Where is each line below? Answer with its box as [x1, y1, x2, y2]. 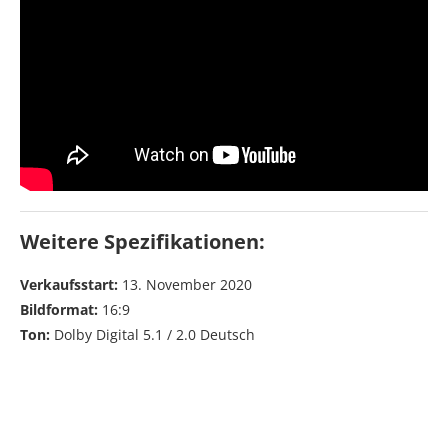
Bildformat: [20, 300, 98, 320]
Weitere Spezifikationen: [20, 228, 265, 256]
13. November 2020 [122, 275, 252, 295]
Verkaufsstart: [20, 275, 122, 295]
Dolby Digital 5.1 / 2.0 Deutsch [50, 325, 255, 345]
